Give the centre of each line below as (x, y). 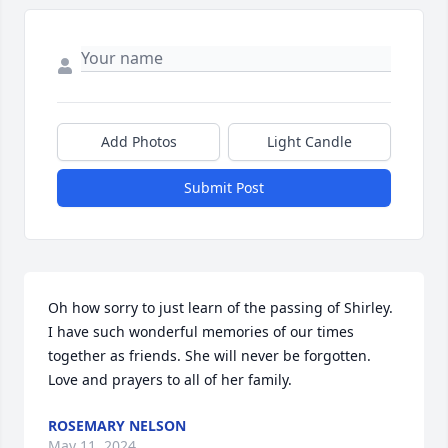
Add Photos (138, 142)
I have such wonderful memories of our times (201, 332)
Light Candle (309, 142)
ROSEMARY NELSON (117, 426)
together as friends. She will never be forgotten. (209, 356)
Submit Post (224, 188)
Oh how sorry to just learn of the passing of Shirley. (220, 308)
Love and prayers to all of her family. (170, 380)
